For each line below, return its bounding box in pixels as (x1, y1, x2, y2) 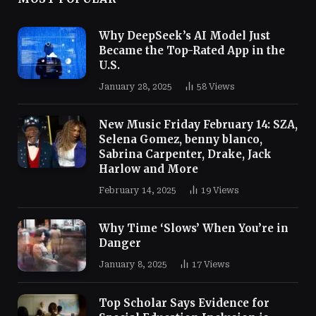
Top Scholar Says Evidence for (99, 296, 269, 310)
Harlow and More (99, 162, 198, 176)
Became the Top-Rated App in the (99, 43, 285, 57)
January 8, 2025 (99, 259, 167, 269)
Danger (99, 236, 141, 250)
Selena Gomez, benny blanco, (99, 132, 262, 146)
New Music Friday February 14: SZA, (99, 117, 298, 131)
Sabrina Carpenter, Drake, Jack (99, 147, 272, 161)
